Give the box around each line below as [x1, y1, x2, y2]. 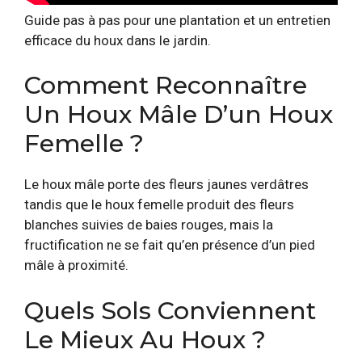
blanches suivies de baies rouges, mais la [24, 217, 273, 233]
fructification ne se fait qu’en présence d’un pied [24, 237, 315, 253]
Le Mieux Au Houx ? [24, 324, 266, 355]
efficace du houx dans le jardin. [24, 32, 211, 48]
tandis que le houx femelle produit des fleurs [24, 196, 294, 213]
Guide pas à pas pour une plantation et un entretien [24, 11, 330, 28]
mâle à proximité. [24, 257, 128, 273]
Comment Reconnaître [24, 70, 307, 100]
